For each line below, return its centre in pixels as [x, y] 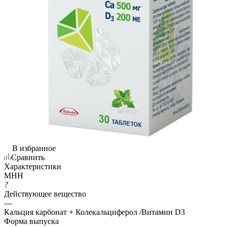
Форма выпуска [31, 221]
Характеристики [33, 166]
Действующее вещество [45, 194]
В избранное [34, 148]
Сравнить [28, 157]
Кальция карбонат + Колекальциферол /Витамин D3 [94, 212]
